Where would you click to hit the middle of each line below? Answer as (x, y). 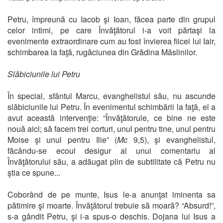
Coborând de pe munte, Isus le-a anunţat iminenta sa (111, 194)
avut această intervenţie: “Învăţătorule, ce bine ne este (111, 117)
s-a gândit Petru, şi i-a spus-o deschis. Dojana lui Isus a (111, 216)
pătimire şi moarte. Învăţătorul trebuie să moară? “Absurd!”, (111, 205)
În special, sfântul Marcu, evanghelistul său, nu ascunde (111, 96)
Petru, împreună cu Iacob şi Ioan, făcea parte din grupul (111, 19)
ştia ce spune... (34, 172)
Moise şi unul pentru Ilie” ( (62, 139)
